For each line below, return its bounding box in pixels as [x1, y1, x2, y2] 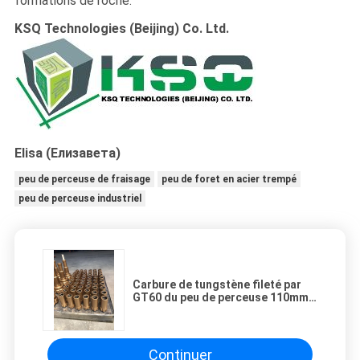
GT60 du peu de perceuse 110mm [133, 291, 309, 305]
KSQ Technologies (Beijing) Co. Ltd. [14, 21, 229, 37]
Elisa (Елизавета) [14, 145, 121, 162]
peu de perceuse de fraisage [18, 174, 150, 186]
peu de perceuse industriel [18, 193, 141, 205]
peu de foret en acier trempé [161, 174, 297, 186]
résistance [133, 317, 190, 330]
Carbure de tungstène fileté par [133, 278, 301, 292]
